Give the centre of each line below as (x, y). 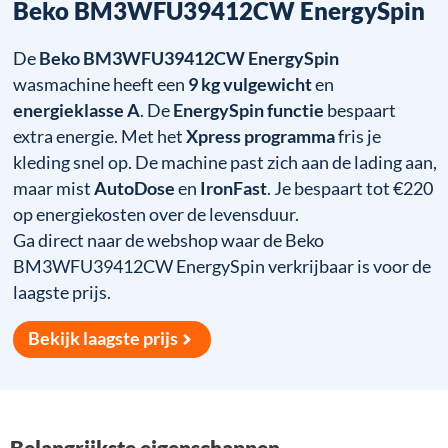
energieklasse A (77, 110)
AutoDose (135, 188)
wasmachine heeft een (101, 84)
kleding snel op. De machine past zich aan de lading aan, (225, 162)
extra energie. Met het (100, 136)
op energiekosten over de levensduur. (156, 214)
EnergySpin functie (249, 110)
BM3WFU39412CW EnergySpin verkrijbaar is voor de (222, 266)
